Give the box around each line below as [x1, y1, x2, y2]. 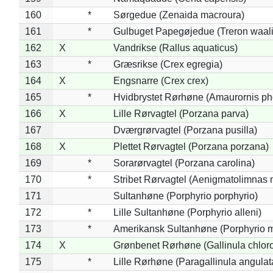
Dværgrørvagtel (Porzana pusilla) [113, 124, 257, 135]
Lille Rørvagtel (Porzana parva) [113, 108, 249, 119]
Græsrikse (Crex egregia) [113, 58, 222, 69]
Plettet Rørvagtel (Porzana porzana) [113, 141, 269, 152]
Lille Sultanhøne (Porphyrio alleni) [113, 207, 261, 218]
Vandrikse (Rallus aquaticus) [113, 42, 238, 53]
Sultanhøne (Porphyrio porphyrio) [113, 190, 258, 201]
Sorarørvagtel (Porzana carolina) [113, 157, 255, 168]
